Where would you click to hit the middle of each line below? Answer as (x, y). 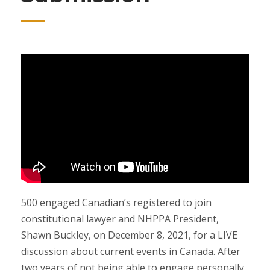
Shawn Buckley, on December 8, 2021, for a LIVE (129, 235)
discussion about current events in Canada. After (131, 251)
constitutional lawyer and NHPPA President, (120, 218)
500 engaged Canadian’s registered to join (116, 202)
